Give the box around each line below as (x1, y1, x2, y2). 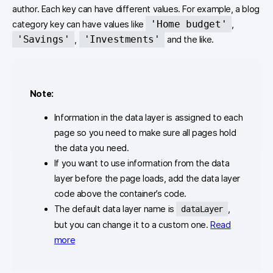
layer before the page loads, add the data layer (54, 172, 240, 183)
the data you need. (54, 142, 129, 153)
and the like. (165, 34, 214, 44)
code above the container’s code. (54, 188, 186, 199)
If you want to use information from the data (54, 157, 230, 168)
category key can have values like (12, 18, 146, 29)
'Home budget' (151, 18, 227, 30)
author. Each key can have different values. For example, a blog (12, 3, 260, 14)
